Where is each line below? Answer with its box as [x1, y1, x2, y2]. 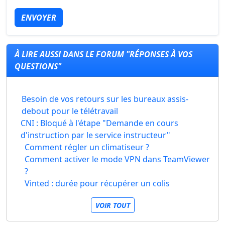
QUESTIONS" [15, 61, 61, 72]
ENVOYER [21, 12, 56, 23]
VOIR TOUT [95, 200, 130, 210]
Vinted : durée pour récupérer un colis [25, 178, 170, 189]
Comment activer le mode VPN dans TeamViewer [24, 154, 210, 165]
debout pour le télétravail [22, 105, 119, 117]
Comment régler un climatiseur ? [25, 142, 149, 153]
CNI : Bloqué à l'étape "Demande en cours [21, 118, 179, 129]
